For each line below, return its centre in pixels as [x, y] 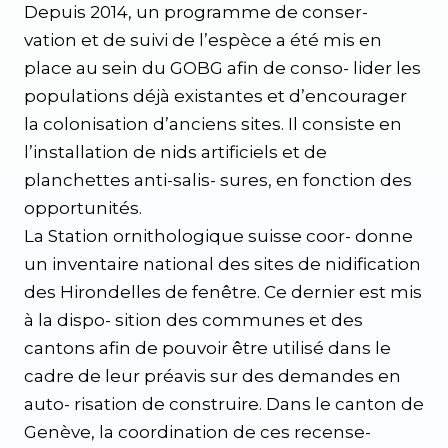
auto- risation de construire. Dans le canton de [224, 404]
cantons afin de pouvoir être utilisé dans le [207, 348]
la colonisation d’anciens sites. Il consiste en [213, 124]
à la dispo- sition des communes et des [193, 320]
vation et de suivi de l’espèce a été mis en [203, 40]
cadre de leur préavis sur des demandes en [212, 376]
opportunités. [83, 208]
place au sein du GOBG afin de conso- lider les [222, 68]
